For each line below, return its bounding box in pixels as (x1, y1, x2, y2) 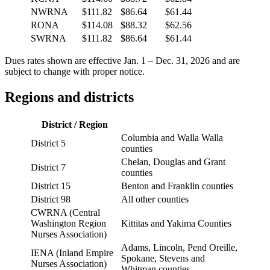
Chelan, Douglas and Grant (121, 157, 225, 168)
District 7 (31, 162, 66, 173)
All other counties (121, 194, 189, 205)
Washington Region (31, 218, 106, 229)
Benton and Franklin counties (121, 181, 233, 192)
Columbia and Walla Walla (121, 133, 223, 143)
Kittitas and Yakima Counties (121, 218, 231, 229)
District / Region (42, 119, 108, 130)
